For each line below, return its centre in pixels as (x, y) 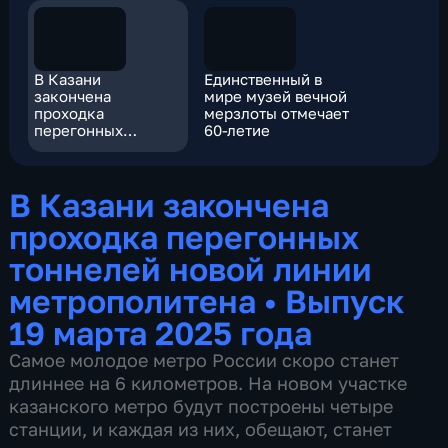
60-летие (237, 129)
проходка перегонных (184, 237)
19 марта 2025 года (161, 333)
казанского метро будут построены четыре (201, 406)
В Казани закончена (169, 205)
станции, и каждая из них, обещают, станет (201, 429)
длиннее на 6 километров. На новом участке (208, 383)
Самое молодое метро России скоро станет (204, 360)
